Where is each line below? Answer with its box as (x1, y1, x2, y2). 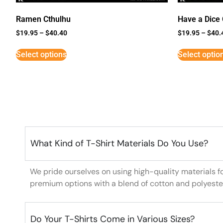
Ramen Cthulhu (16, 14, 71, 24)
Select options (16, 50, 67, 60)
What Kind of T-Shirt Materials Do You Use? (30, 137, 208, 150)
